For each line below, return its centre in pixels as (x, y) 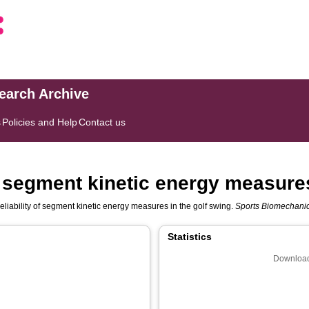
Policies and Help (40, 122)
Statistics (190, 237)
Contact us (102, 122)
